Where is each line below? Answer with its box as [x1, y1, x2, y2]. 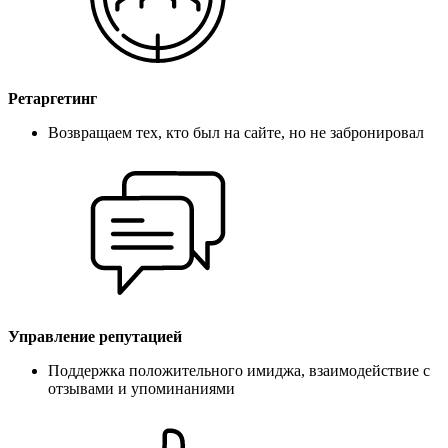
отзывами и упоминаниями [48, 379, 235, 397]
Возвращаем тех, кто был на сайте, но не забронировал [48, 123, 424, 141]
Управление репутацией [8, 327, 182, 345]
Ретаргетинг [8, 89, 97, 107]
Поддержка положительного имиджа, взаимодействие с [48, 361, 430, 379]
